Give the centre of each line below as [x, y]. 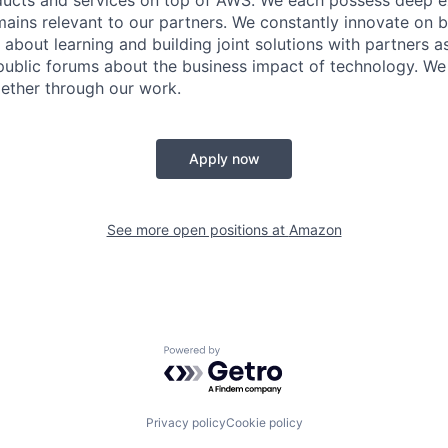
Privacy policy [185, 422]
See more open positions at [197, 229]
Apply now [224, 158]
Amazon [315, 229]
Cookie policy [264, 422]
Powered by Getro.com [251, 355]
